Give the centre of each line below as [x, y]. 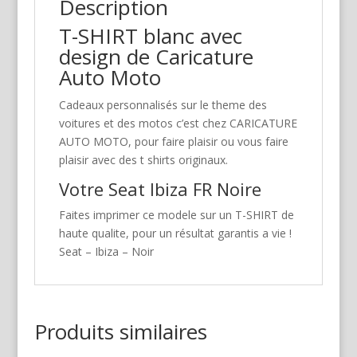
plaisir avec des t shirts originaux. [143, 160]
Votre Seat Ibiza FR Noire [160, 189]
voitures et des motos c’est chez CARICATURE [178, 124]
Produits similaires [120, 332]
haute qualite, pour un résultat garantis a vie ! [175, 233]
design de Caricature [156, 57]
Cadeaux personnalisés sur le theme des [163, 105]
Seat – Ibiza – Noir [106, 252]
